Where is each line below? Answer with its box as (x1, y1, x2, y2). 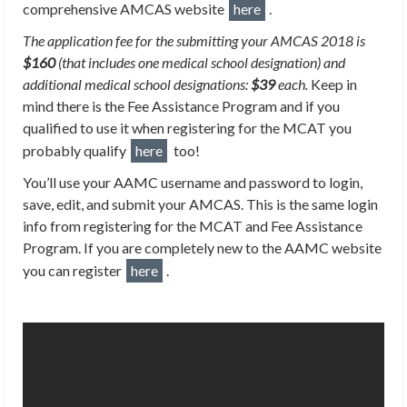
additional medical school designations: (23, 75, 251, 93)
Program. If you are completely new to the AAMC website (23, 239, 382, 256)
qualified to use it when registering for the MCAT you (23, 119, 352, 136)
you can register (23, 262, 124, 279)
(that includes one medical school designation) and (55, 54, 345, 71)
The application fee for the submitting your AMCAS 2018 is (23, 32, 365, 49)
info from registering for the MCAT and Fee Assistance (23, 217, 362, 234)
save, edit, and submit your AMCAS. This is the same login (23, 195, 378, 213)
